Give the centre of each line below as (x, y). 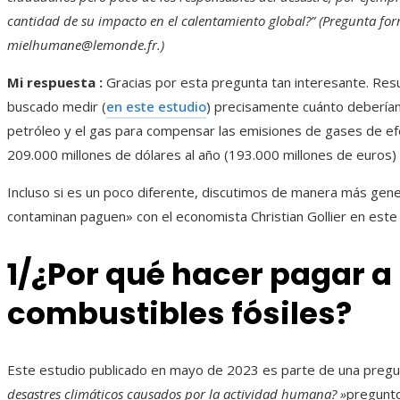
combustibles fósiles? (179, 313)
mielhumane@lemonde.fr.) (86, 45)
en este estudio (156, 107)
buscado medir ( (57, 107)
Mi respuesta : (57, 83)
